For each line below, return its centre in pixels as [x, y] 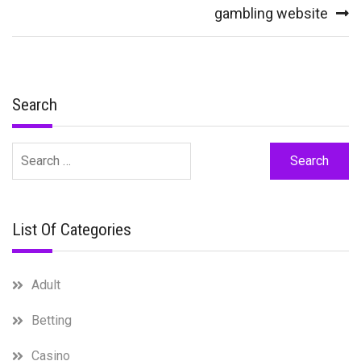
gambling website [271, 14]
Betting [52, 320]
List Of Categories [72, 229]
